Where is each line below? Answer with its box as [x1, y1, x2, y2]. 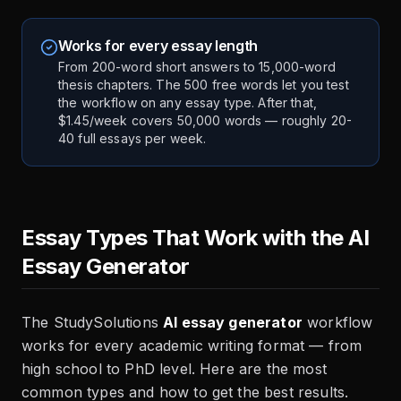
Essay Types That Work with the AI [21, 225, 370, 252]
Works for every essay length [58, 37, 259, 55]
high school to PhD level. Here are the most [21, 360, 327, 379]
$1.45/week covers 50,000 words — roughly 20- [58, 113, 353, 129]
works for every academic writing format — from [21, 337, 363, 355]
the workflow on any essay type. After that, [58, 95, 318, 111]
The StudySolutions [21, 313, 164, 332]
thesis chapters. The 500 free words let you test [58, 77, 349, 93]
